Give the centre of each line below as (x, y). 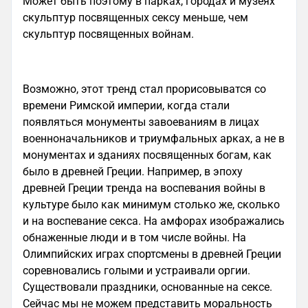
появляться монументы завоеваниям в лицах (141, 122)
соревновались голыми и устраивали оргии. (136, 271)
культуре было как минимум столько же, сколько (151, 205)
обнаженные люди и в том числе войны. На (134, 238)
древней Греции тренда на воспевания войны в (144, 188)
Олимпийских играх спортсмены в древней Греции (152, 254)
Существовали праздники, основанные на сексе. (147, 287)
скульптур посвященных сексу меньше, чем (135, 18)
